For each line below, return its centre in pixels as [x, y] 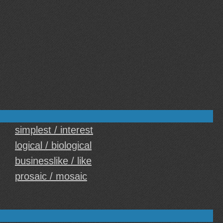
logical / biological [53, 145]
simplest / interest [54, 130]
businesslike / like [53, 161]
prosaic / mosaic [51, 176]
